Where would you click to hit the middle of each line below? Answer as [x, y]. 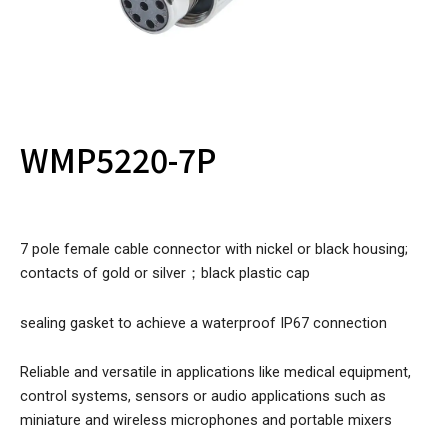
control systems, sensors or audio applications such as [203, 396]
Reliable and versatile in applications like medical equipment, [215, 372]
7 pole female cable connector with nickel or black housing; [214, 249]
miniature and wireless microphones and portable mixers [206, 420]
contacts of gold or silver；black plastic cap [165, 273]
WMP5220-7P [118, 159]
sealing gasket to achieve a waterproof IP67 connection [203, 322]
